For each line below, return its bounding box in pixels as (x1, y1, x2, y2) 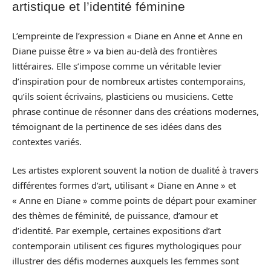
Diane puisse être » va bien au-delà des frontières (12, 44, 217, 57)
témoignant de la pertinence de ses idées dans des (12, 120, 221, 132)
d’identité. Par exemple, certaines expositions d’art (12, 224, 221, 237)
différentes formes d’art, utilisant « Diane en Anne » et (12, 179, 236, 191)
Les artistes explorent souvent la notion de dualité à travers (12, 164, 258, 176)
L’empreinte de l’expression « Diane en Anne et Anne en (12, 29, 243, 42)
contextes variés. (12, 135, 82, 148)
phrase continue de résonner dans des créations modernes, (12, 105, 259, 117)
